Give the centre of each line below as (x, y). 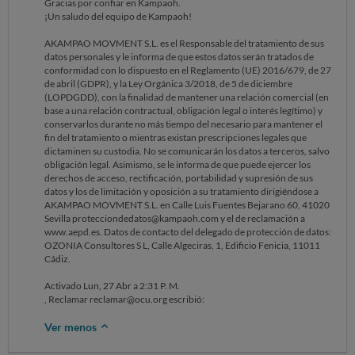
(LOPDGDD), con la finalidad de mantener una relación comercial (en (187, 97)
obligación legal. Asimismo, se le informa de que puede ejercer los (177, 164)
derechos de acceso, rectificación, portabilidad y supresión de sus (179, 178)
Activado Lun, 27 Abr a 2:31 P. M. (112, 286)
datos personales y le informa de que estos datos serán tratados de (179, 57)
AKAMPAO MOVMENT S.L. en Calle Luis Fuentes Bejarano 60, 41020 (187, 205)
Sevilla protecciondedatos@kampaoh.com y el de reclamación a (175, 218)
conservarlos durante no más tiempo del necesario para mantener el (183, 124)
